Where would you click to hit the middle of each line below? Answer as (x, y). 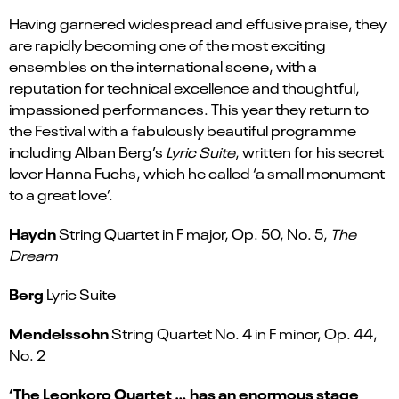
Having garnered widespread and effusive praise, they (198, 23)
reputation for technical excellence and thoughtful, (184, 87)
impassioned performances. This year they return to (189, 109)
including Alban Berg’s (87, 151)
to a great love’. (61, 194)
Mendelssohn (59, 333)
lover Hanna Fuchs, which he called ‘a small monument (197, 173)
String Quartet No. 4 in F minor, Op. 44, (243, 333)
